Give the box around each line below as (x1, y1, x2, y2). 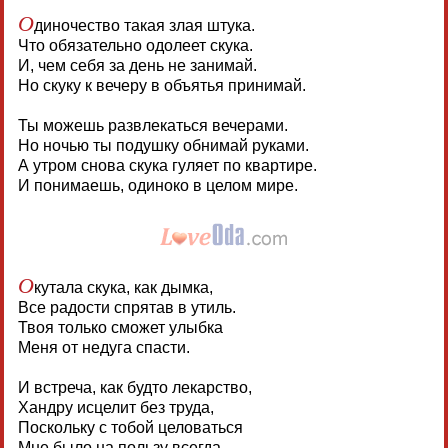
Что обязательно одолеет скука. (17, 36, 253, 54)
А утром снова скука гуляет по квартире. (17, 156, 317, 174)
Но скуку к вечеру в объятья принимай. (17, 76, 306, 94)
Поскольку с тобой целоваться (17, 418, 243, 436)
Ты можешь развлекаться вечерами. (17, 116, 288, 134)
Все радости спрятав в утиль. (17, 298, 236, 316)
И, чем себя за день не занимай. (17, 56, 257, 74)
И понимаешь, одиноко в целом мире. (17, 176, 298, 194)
